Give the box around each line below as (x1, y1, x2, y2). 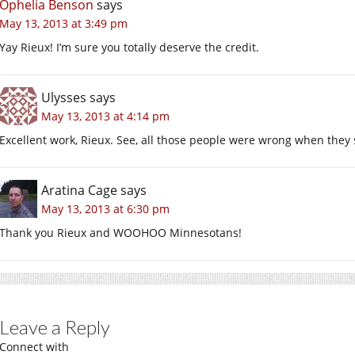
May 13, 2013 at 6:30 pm (41, 200, 170, 216)
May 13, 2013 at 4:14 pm (41, 108, 170, 124)
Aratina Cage (41, 181, 117, 199)
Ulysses (41, 88, 86, 106)
